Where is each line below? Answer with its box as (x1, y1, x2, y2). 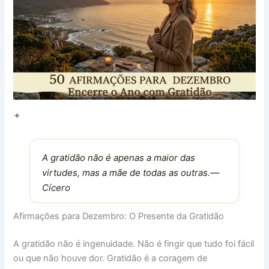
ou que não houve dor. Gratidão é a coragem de (13, 253, 208, 264)
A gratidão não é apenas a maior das (41, 152, 195, 164)
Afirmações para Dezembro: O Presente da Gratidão (13, 211, 225, 222)
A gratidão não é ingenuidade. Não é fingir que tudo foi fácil (13, 238, 255, 250)
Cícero (41, 182, 70, 194)
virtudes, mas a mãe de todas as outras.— (41, 167, 219, 179)
